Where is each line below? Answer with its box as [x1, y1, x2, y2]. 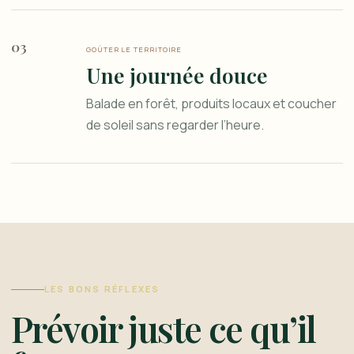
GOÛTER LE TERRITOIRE [86, 44, 183, 55]
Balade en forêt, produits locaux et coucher [86, 95, 337, 112]
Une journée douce [86, 61, 268, 89]
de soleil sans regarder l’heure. [86, 116, 264, 134]
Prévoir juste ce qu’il [11, 305, 316, 352]
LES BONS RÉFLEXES [44, 283, 160, 295]
